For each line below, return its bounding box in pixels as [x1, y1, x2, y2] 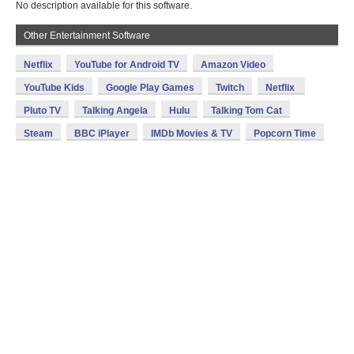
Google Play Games [106, 82, 194, 93]
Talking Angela [82, 105, 148, 116]
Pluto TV [24, 105, 61, 116]
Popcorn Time [254, 128, 316, 139]
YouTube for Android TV [74, 59, 179, 70]
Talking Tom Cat [211, 105, 282, 116]
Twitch [216, 82, 244, 93]
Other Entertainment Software [24, 30, 150, 41]
